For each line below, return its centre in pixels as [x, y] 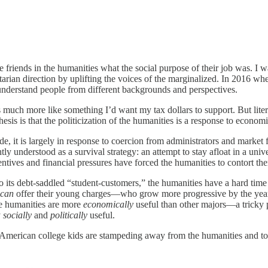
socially [17, 215]
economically [108, 205]
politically [69, 215]
